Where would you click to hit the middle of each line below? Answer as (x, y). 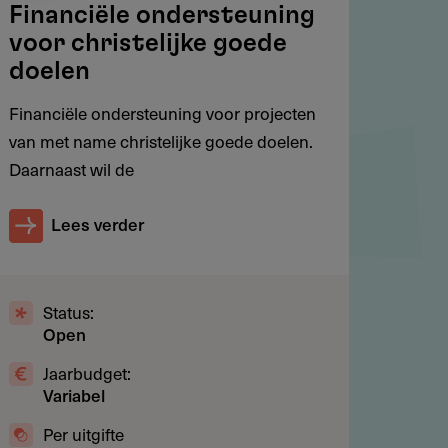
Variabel (73, 394)
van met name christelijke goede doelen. (160, 141)
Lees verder (97, 224)
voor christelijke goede (147, 44)
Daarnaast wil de (71, 169)
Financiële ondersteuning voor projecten (162, 113)
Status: (68, 311)
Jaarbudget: (86, 372)
